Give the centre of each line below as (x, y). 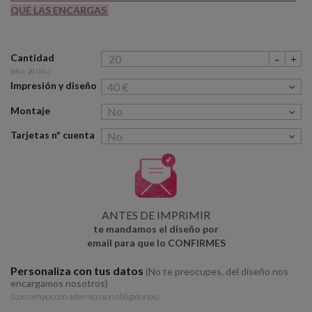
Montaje (30, 110)
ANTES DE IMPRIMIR (156, 214)
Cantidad (32, 58)
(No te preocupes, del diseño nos (217, 271)
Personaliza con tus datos (78, 270)
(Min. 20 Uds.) (31, 72)
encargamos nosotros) (59, 283)
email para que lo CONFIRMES (156, 242)
